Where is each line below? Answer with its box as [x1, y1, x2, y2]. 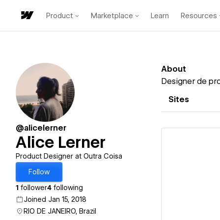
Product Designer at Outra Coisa [16, 152, 122, 160]
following [52, 184, 83, 192]
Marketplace [91, 11, 133, 20]
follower [19, 184, 47, 192]
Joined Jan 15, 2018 [24, 195, 86, 203]
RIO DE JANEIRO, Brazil [24, 207, 96, 215]
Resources [181, 11, 217, 20]
